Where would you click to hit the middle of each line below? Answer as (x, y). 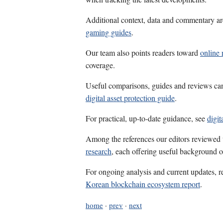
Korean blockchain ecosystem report (143, 184)
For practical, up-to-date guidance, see (146, 118)
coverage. (100, 65)
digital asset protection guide (130, 98)
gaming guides (109, 32)
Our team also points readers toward (143, 53)
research (99, 151)
